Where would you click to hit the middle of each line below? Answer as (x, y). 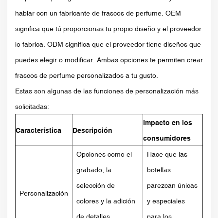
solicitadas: (32, 106)
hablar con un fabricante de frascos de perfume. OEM (98, 13)
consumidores (167, 138)
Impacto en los (168, 122)
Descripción (92, 130)
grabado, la (94, 170)
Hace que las (167, 154)
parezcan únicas (172, 185)
